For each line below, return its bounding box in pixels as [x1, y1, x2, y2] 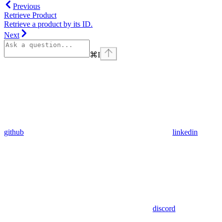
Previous [13, 1, 40, 10]
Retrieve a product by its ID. [4, 19, 93, 28]
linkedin [172, 127, 198, 136]
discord [153, 204, 175, 213]
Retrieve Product [4, 10, 56, 19]
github [4, 127, 24, 136]
